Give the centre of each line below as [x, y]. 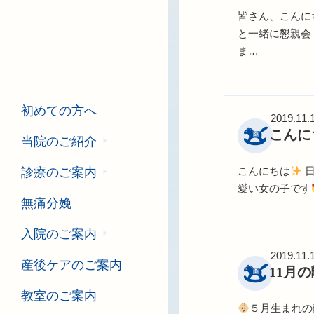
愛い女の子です [274, 189]
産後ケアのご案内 [71, 265]
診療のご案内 [59, 173]
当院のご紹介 [59, 142]
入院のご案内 [59, 234]
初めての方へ [59, 111]
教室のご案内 [59, 296]
